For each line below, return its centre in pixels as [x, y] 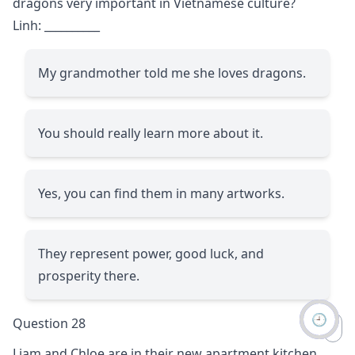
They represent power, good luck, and [151, 253]
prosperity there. [89, 275]
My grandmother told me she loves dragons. [172, 73]
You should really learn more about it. [151, 133]
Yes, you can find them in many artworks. [161, 193]
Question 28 [49, 323]
